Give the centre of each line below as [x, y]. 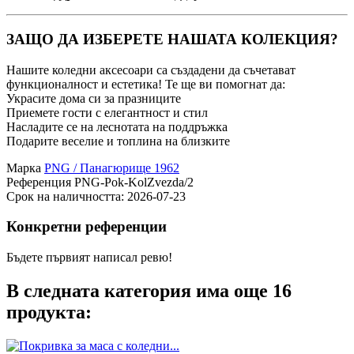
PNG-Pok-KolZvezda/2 [134, 182]
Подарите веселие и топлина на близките [118, 141]
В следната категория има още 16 [149, 291]
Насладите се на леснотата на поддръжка [117, 126]
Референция [40, 182]
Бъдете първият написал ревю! [89, 258]
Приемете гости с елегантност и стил [107, 112]
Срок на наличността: [67, 196]
